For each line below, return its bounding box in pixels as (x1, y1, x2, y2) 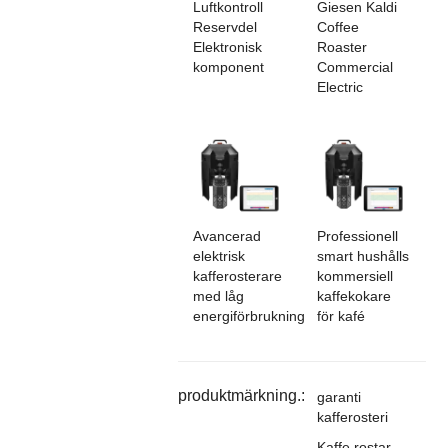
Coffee (316, 19, 359, 36)
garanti (316, 389, 361, 406)
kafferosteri (316, 409, 388, 426)
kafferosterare (192, 268, 282, 285)
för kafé (316, 308, 365, 325)
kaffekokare (316, 288, 391, 305)
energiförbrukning (192, 308, 305, 325)
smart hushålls (316, 248, 409, 265)
